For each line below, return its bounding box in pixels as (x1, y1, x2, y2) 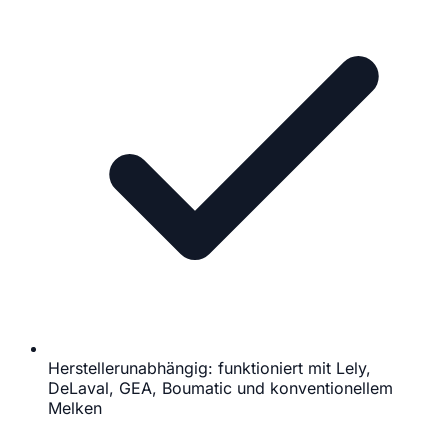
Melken (48, 398, 102, 419)
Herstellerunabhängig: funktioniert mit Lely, (48, 358, 371, 379)
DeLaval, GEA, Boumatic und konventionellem (48, 378, 393, 399)
